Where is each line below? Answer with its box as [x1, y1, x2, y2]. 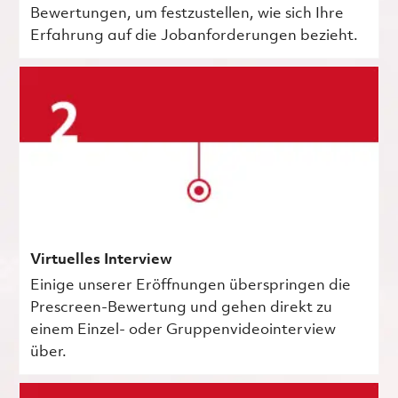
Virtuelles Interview [29, 251, 172, 267]
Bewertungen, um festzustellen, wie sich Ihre [29, 5, 344, 21]
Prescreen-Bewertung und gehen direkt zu [29, 299, 332, 315]
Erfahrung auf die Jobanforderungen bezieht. [29, 28, 358, 44]
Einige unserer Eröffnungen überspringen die [29, 277, 351, 293]
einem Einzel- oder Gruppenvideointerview [29, 322, 336, 338]
